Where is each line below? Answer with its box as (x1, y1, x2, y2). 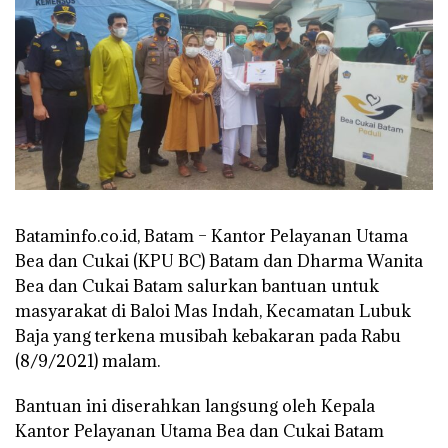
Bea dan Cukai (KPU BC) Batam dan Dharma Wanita (15, 250, 423, 273)
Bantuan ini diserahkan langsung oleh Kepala (15, 395, 375, 418)
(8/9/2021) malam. (15, 350, 160, 373)
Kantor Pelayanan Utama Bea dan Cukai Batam (15, 420, 384, 443)
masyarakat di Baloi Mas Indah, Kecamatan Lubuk (15, 300, 411, 323)
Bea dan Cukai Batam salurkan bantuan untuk (15, 275, 379, 298)
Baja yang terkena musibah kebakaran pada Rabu (15, 325, 401, 348)
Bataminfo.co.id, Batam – (15, 225, 207, 248)
